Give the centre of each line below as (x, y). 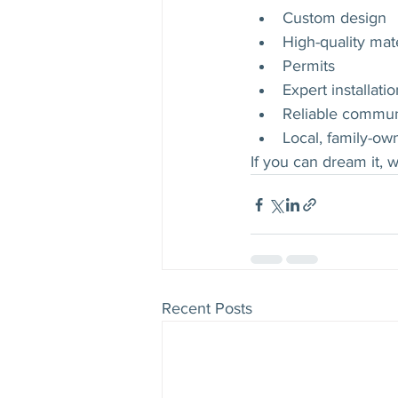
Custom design (334, 18)
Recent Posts (207, 308)
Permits (309, 66)
